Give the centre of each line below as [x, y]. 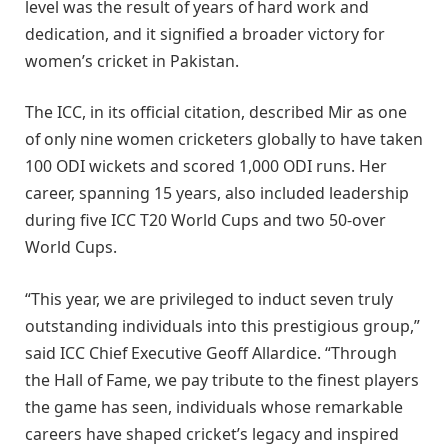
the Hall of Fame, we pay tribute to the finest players [222, 379]
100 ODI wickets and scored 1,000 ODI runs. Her [206, 166]
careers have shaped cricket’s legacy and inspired [212, 433]
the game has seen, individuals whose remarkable [214, 406]
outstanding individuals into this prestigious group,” [222, 325]
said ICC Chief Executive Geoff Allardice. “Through [211, 352]
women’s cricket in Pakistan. [132, 60]
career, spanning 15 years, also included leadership [217, 193]
